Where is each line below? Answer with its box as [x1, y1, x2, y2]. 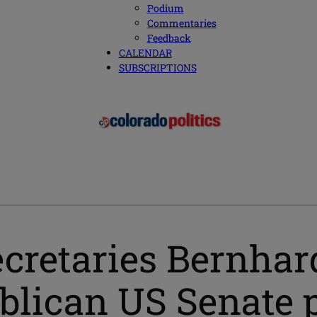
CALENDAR [118, 46, 172, 60]
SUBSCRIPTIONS [118, 61, 197, 75]
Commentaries [146, 16, 217, 30]
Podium [146, 1, 184, 16]
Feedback [146, 31, 191, 45]
